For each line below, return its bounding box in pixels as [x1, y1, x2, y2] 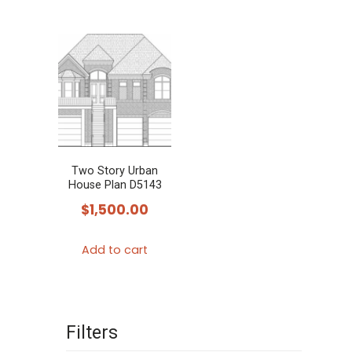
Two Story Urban [71, 163, 158, 178]
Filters [66, 321, 118, 343]
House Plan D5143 [68, 178, 162, 192]
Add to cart [82, 242, 148, 258]
